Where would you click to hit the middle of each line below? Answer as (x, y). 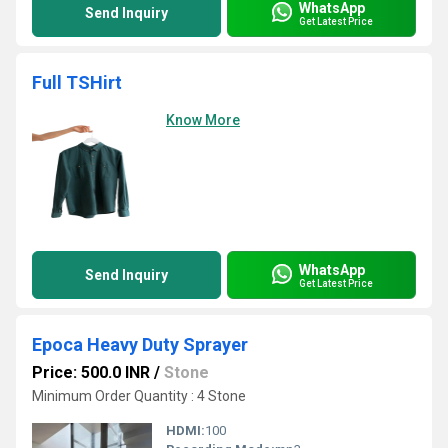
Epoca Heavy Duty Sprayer (140, 344)
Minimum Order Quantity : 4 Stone (139, 396)
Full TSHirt (77, 82)
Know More (203, 120)
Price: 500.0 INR (91, 372)
